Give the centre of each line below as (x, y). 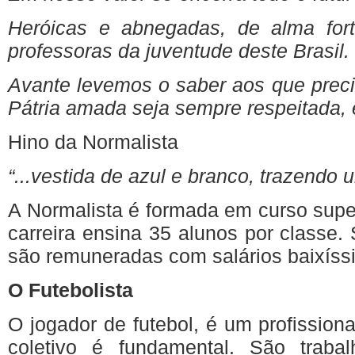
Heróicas (48, 28)
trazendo (299, 176)
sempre (208, 108)
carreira (42, 233)
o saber (193, 85)
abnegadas (171, 28)
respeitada (294, 108)
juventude (189, 51)
